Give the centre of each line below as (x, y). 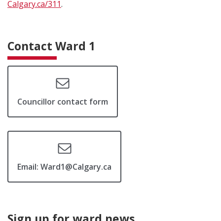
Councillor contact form (63, 102)
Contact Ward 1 (51, 46)
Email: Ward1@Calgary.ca (64, 167)
